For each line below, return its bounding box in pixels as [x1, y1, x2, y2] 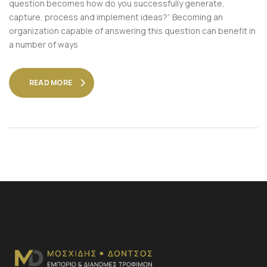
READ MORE [29, 77, 73, 88]
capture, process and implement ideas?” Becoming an [9, 11, 223, 23]
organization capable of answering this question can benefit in [9, 24, 256, 36]
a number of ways [9, 38, 78, 50]
